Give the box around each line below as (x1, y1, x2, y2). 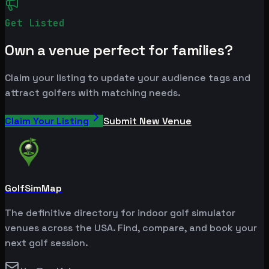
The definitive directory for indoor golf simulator (5, 207, 235, 220)
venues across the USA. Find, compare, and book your (5, 222, 257, 235)
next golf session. (5, 237, 88, 250)
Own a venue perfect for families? (5, 41, 233, 60)
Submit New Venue (103, 115, 192, 128)
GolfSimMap (5, 182, 62, 195)
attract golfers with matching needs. (5, 86, 181, 100)
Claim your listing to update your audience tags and (5, 71, 250, 85)
